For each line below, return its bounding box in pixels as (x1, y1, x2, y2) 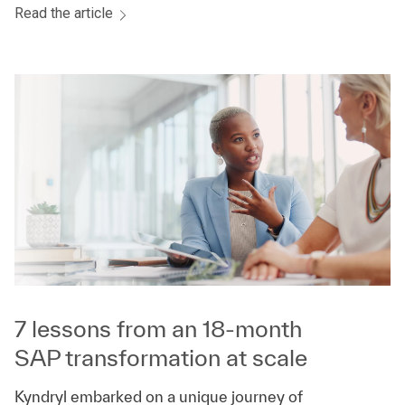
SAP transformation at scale (14, 344, 307, 371)
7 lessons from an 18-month (14, 315, 302, 342)
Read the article (14, 4, 117, 22)
